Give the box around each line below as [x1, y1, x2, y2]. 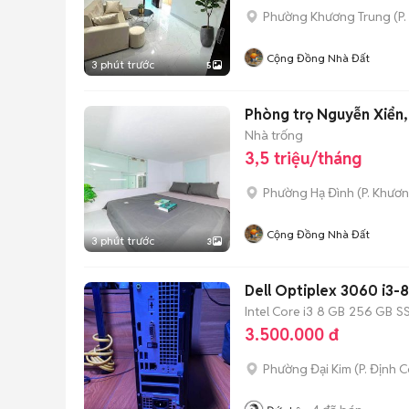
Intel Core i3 [245, 302, 313, 320]
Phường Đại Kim [263, 361, 351, 377]
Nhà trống [245, 126, 303, 143]
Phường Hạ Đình [263, 184, 354, 201]
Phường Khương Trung [263, 8, 391, 25]
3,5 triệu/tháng [245, 148, 362, 169]
